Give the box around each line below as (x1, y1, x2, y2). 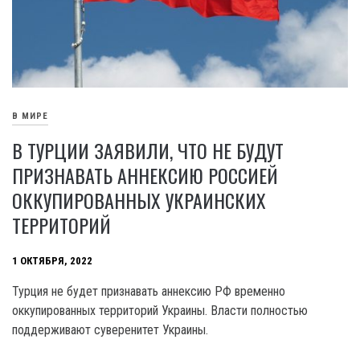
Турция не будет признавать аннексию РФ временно (12, 284, 285, 300)
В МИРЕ (12, 111, 48, 122)
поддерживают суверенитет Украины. (12, 322, 208, 338)
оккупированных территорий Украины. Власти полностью (12, 303, 308, 319)
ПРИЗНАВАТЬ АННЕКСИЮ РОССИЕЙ (12, 161, 278, 190)
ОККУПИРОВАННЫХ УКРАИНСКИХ (12, 186, 266, 215)
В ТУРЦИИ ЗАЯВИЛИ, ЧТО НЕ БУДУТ (12, 136, 284, 166)
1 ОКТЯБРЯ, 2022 (12, 255, 92, 268)
